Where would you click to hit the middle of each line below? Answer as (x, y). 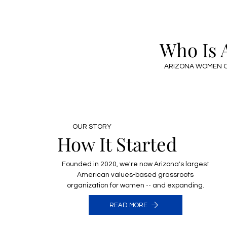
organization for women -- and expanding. (135, 185)
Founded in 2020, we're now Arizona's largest (135, 164)
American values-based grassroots (136, 175)
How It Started (117, 143)
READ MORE (129, 205)
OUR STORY (92, 127)
